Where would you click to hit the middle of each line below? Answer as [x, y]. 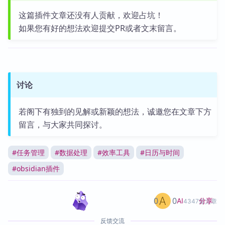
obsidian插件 [38, 168]
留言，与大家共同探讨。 [63, 125]
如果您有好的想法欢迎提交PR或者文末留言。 [100, 28]
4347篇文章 [200, 201]
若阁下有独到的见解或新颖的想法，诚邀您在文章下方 [115, 111]
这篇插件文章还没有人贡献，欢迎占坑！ [91, 15]
